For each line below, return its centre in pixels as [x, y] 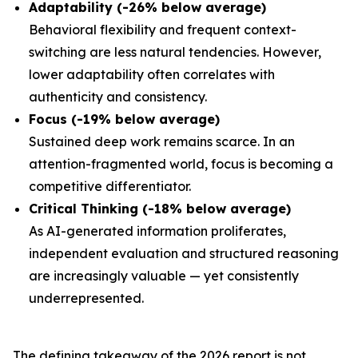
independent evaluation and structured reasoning [184, 253]
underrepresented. [86, 298]
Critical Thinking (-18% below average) [160, 209]
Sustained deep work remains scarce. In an [162, 141]
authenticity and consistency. [118, 97]
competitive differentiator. [110, 186]
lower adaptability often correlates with [152, 74]
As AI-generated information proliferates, [157, 231]
